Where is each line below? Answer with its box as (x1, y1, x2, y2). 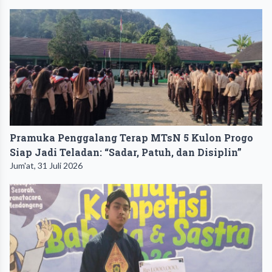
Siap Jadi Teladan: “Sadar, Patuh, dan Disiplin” (10, 145, 242, 158)
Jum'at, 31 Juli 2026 (10, 160, 83, 171)
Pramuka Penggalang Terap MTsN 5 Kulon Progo (10, 131, 253, 144)
